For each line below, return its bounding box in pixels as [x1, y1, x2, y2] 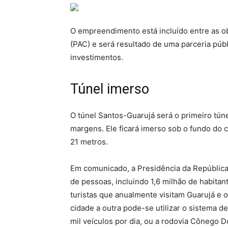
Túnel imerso [70, 80, 149, 97]
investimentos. [70, 52, 123, 62]
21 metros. [70, 136, 108, 147]
